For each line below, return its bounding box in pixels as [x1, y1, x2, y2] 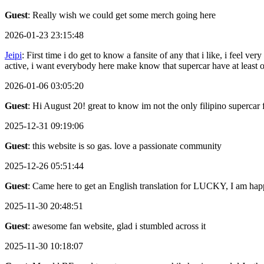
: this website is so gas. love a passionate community [28, 141, 222, 151]
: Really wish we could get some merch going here [28, 10, 216, 21]
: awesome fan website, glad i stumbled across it [28, 221, 206, 232]
